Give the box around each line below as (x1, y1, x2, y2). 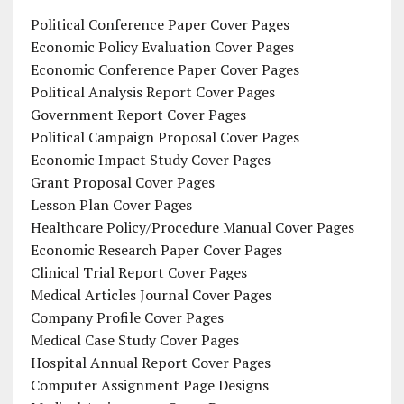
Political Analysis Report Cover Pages (30, 81, 275, 102)
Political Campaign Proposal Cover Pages (30, 126, 299, 147)
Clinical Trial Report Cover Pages (30, 262, 247, 282)
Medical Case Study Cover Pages (30, 329, 239, 350)
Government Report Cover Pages (30, 104, 246, 124)
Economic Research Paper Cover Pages (30, 239, 282, 260)
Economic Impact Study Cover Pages (30, 149, 271, 170)
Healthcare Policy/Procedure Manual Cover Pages (30, 216, 354, 237)
